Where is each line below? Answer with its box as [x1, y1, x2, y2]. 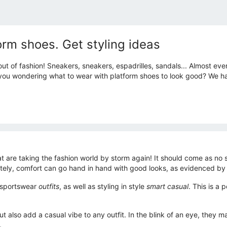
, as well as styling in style [59, 182, 146, 191]
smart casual [146, 182, 188, 191]
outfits [39, 182, 59, 191]
